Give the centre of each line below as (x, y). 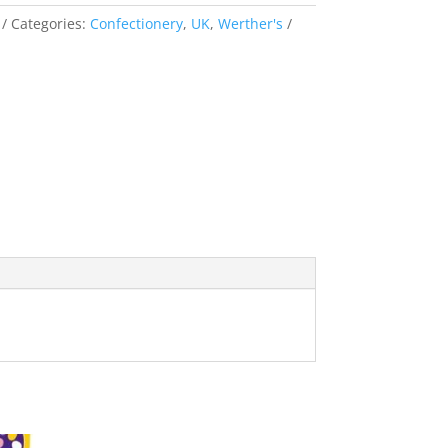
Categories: (50, 24)
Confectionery (136, 24)
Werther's (250, 24)
